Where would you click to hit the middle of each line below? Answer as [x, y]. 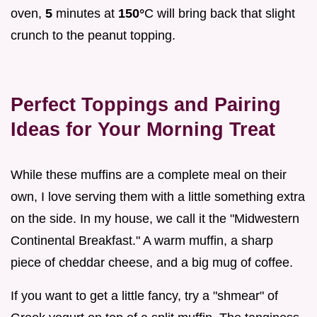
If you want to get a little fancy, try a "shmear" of [144, 295]
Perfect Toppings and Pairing [146, 104]
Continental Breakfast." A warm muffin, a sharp [142, 240]
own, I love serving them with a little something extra [158, 196]
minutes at [85, 13]
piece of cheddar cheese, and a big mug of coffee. [152, 262]
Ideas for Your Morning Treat [143, 129]
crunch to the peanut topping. [93, 35]
